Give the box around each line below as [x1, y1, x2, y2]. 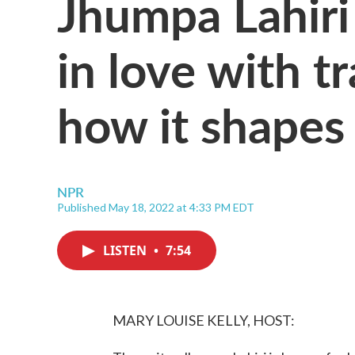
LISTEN [103, 242, 150, 259]
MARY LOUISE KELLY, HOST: [113, 311, 295, 329]
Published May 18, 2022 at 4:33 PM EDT [57, 200, 254, 214]
